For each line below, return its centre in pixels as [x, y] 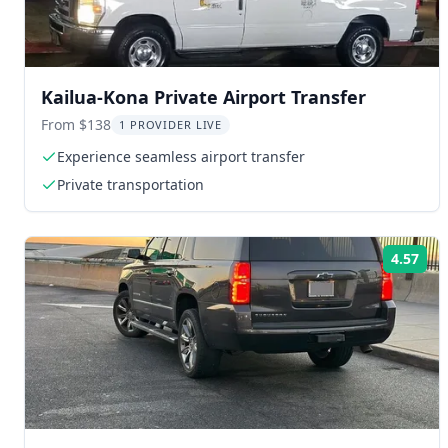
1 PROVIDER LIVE [171, 124]
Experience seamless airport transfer [181, 156]
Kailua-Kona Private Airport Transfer [203, 96]
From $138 [76, 124]
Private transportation [130, 184]
